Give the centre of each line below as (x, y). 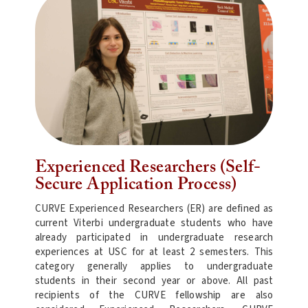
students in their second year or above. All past (154, 281)
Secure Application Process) (136, 185)
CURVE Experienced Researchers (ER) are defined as (154, 209)
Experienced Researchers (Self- (148, 168)
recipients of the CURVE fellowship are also (154, 296)
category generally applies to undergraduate (154, 267)
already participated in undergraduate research (154, 238)
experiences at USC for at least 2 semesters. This (154, 252)
